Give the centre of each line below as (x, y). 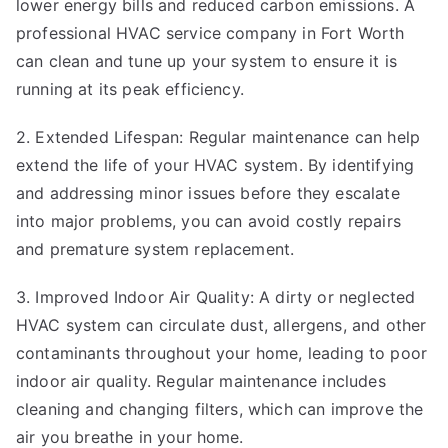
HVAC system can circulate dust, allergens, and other (221, 324)
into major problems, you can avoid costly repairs (208, 220)
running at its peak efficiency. (130, 88)
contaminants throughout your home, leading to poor (222, 352)
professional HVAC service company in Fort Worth (210, 32)
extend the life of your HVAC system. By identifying (215, 164)
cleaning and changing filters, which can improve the (220, 408)
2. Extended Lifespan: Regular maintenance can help (218, 136)
